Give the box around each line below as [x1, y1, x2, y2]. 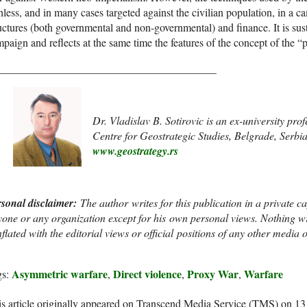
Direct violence [113, 265, 182, 282]
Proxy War [187, 265, 238, 282]
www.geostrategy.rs [93, 143, 178, 158]
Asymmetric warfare [12, 265, 108, 282]
